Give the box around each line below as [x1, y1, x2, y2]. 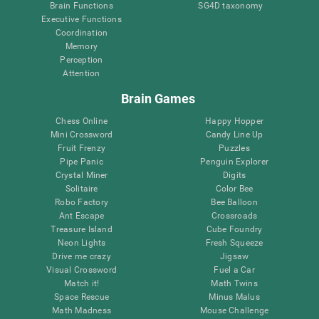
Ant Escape [58, 210, 105, 221]
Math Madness [52, 305, 112, 315]
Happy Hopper [205, 115, 264, 126]
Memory [65, 41, 98, 51]
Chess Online [56, 115, 108, 126]
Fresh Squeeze [205, 237, 263, 248]
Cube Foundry [206, 224, 263, 234]
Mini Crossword [50, 129, 113, 140]
